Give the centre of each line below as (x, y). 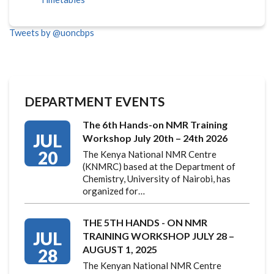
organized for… (114, 191)
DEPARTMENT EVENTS (94, 101)
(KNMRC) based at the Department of (159, 166)
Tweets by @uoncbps (52, 32)
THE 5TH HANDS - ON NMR (145, 222)
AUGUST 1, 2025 (120, 249)
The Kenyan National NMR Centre (152, 265)
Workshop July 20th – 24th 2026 (155, 138)
